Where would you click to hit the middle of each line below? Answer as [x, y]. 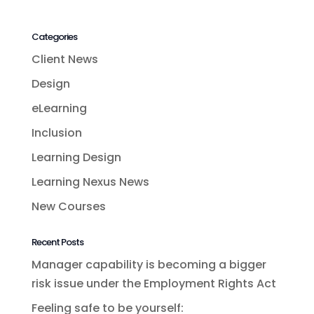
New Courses [68, 206]
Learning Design [76, 157]
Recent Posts [57, 242]
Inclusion [56, 133]
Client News [64, 59]
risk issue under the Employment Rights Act [153, 284]
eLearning [59, 108]
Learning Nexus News [90, 182]
